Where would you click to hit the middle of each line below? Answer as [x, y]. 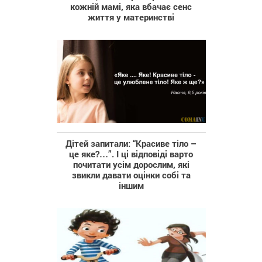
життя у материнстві [131, 17]
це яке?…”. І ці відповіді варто [131, 154]
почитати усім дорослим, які [131, 164]
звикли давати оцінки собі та [131, 175]
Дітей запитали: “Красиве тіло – [131, 143]
